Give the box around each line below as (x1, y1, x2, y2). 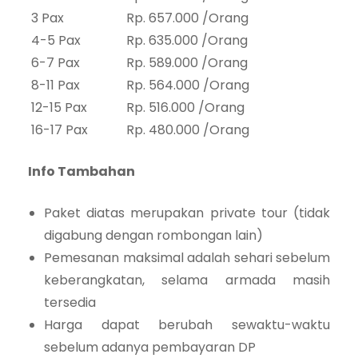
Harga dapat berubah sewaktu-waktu (44, 316, 330, 335)
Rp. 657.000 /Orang (126, 9, 249, 28)
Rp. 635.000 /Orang (126, 31, 248, 50)
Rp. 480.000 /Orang (126, 121, 249, 140)
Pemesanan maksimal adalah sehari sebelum (44, 249, 330, 268)
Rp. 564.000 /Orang (126, 76, 249, 95)
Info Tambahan (28, 162, 135, 181)
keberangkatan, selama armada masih (44, 271, 330, 290)
